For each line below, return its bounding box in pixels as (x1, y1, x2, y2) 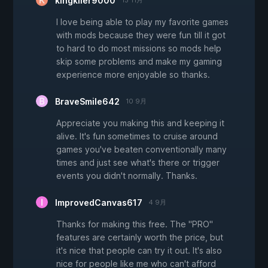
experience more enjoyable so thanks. (56, 69, 210, 80)
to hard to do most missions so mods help (56, 43, 221, 54)
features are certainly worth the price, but (56, 232, 223, 243)
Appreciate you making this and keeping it (56, 118, 224, 129)
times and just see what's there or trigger (56, 157, 220, 168)
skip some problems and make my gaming (56, 56, 222, 67)
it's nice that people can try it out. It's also (56, 245, 222, 256)
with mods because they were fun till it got (56, 30, 226, 41)
